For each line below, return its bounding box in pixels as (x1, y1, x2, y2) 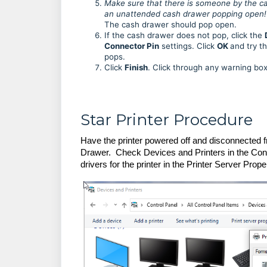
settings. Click (159, 41, 217, 51)
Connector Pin (104, 41, 159, 51)
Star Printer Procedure (80, 110, 253, 129)
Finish (125, 63, 148, 72)
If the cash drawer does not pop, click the (104, 30, 265, 40)
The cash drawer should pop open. (104, 20, 237, 29)
